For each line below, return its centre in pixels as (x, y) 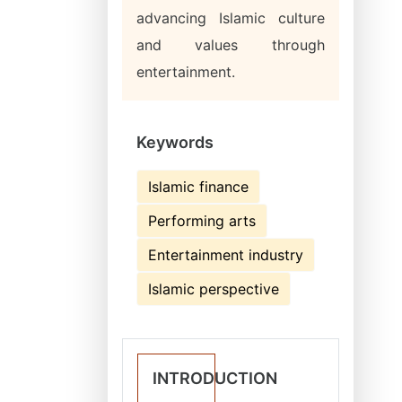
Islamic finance (198, 187)
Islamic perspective (214, 289)
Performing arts (202, 221)
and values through (231, 45)
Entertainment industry (226, 255)
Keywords (175, 142)
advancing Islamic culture (231, 18)
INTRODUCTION (215, 378)
